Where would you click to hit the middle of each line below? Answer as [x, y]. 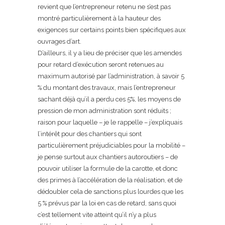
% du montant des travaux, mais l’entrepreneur [107, 88]
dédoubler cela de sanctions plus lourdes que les [110, 192]
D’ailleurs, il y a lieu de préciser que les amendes [110, 53]
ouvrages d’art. [60, 41]
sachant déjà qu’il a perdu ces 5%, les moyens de [109, 99]
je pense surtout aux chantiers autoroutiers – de [108, 157]
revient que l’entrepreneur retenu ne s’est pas [104, 7]
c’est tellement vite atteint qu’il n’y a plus [97, 215]
